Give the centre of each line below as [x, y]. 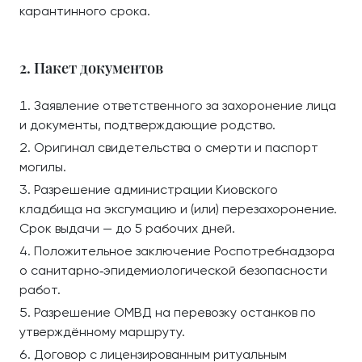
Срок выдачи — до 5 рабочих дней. [127, 228]
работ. [40, 290]
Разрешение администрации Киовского [156, 189]
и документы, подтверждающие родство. [147, 125]
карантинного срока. [85, 11]
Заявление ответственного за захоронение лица [185, 105]
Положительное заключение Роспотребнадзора [184, 251]
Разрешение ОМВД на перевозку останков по [175, 312]
